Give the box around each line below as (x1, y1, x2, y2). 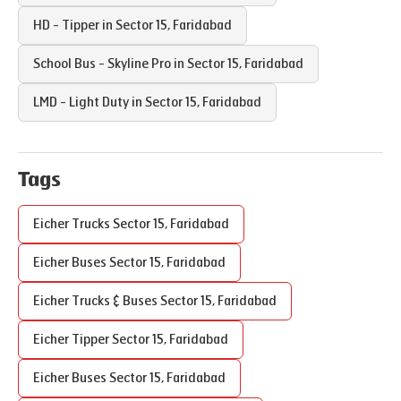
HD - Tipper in (33, 18, 115, 33)
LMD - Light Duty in (33, 95, 145, 110)
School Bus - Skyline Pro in (33, 56, 187, 72)
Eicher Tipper (33, 332, 112, 347)
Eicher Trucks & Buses (33, 294, 160, 309)
